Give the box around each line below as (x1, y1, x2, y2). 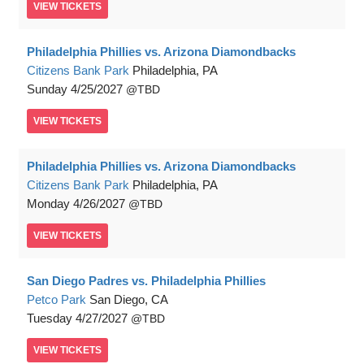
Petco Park (27, 292, 86, 307)
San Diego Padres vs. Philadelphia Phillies (27, 274, 266, 288)
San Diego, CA (89, 292, 168, 307)
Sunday (27, 82, 67, 97)
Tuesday (27, 311, 72, 326)
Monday (27, 197, 70, 211)
